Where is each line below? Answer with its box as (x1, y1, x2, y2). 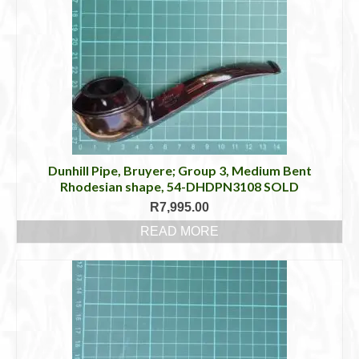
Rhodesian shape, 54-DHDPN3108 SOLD (60, 179, 299, 194)
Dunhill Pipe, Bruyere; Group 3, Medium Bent (47, 163, 312, 178)
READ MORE (140, 224, 219, 238)
